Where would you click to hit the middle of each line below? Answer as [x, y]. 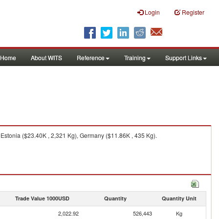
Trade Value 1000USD [42, 198]
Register [193, 12]
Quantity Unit [179, 198]
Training [135, 57]
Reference [91, 57]
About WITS [46, 57]
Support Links [184, 57]
